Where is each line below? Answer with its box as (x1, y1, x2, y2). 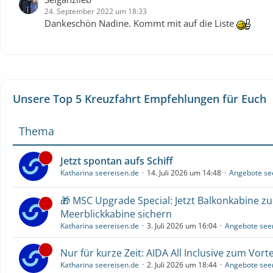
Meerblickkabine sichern (60, 207, 172, 221)
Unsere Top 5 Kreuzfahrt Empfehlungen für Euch (13, 91, 266, 106)
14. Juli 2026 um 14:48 (147, 168, 221, 179)
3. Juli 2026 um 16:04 (147, 220, 217, 231)
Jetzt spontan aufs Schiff (60, 154, 173, 168)
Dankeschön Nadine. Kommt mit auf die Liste (44, 16, 236, 29)
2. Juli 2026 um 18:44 (147, 260, 217, 271)
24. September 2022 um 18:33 (44, 5, 147, 16)
